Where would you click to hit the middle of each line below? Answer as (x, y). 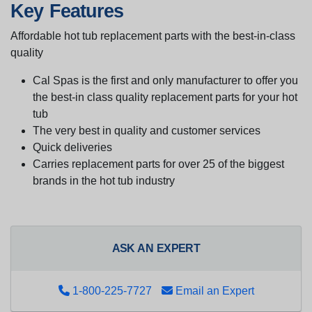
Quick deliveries (72, 147)
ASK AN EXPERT (156, 248)
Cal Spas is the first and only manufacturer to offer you (165, 80)
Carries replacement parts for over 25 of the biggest (158, 164)
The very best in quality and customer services (147, 130)
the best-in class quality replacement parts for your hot (165, 97)
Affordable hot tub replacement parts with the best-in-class (153, 36)
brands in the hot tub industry (104, 180)
